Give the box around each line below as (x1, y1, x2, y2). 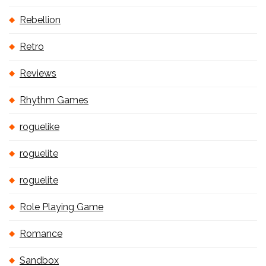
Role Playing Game (20, 201, 103, 213)
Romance (20, 228, 62, 239)
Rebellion (20, 14, 61, 26)
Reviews (20, 68, 56, 79)
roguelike (20, 121, 59, 132)
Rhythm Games (20, 94, 88, 106)
